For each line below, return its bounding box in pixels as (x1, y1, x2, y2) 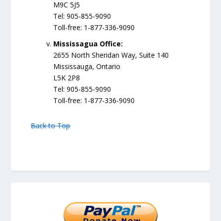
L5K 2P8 (53, 73, 80, 83)
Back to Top (31, 121, 71, 131)
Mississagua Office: (53, 39, 123, 49)
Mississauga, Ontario (53, 62, 121, 72)
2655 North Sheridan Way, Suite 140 (53, 50, 169, 60)
